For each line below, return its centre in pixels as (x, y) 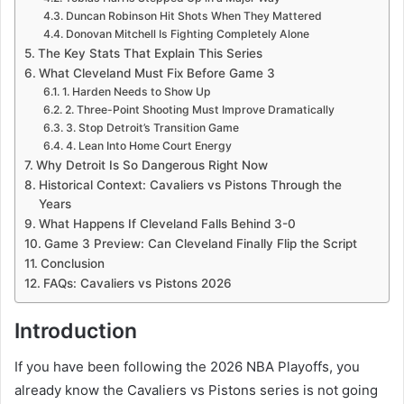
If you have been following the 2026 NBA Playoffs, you (187, 367)
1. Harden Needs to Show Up (136, 91)
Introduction (76, 331)
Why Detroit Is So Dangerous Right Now (151, 165)
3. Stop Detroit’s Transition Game (152, 127)
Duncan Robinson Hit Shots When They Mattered (193, 15)
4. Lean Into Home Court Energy (148, 145)
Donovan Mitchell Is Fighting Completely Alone (187, 33)
